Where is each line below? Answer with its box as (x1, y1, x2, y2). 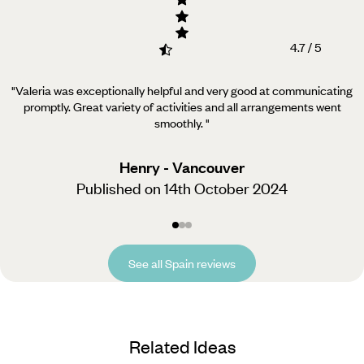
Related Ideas (128, 334, 236, 358)
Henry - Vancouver (119, 156, 245, 177)
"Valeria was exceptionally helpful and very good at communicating (11, 81, 353, 98)
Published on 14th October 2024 (76, 177, 288, 198)
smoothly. (154, 114, 203, 131)
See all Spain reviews (128, 254, 236, 271)
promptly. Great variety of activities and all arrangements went (23, 97, 341, 115)
